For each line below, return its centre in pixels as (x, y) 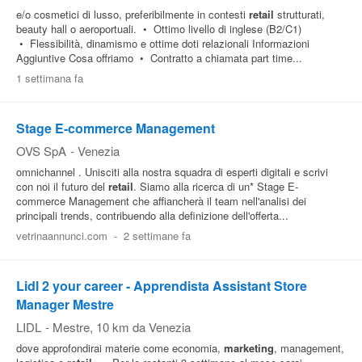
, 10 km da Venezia (140, 327)
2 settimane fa (157, 236)
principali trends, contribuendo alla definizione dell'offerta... (152, 215)
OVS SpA (41, 151)
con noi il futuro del (62, 186)
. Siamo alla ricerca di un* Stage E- (216, 186)
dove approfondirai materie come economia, (120, 348)
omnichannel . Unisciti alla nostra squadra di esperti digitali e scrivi (172, 172)
